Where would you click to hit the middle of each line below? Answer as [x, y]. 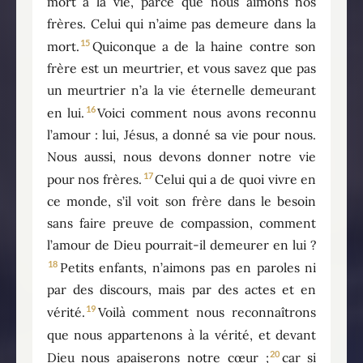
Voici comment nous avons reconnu [207, 113]
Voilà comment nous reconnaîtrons [207, 312]
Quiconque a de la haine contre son [204, 46]
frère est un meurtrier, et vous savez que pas [181, 68]
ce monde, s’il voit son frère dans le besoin [181, 201]
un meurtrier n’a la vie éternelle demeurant [181, 90]
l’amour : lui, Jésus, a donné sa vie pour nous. [181, 135]
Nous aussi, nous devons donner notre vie [181, 157]
